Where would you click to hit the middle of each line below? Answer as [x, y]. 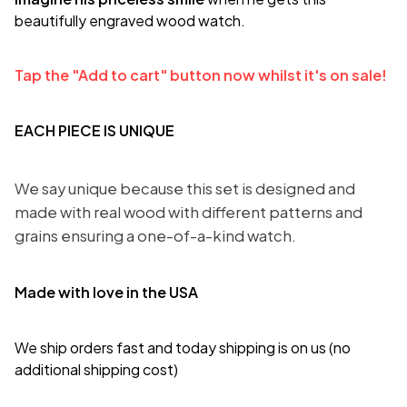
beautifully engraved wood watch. [130, 20]
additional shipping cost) [98, 369]
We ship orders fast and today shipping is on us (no [183, 347]
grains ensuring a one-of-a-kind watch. [155, 235]
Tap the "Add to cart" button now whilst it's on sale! [201, 75]
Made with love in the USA [106, 292]
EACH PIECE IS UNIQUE [94, 131]
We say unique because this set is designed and [185, 188]
